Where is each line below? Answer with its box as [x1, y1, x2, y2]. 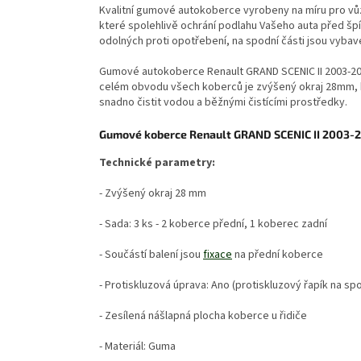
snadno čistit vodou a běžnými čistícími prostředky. [99, 94, 347, 111]
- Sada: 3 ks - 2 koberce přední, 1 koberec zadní [99, 216, 327, 233]
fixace [203, 247, 232, 263]
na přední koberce [232, 247, 323, 263]
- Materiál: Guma [99, 338, 176, 355]
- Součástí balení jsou [99, 247, 203, 263]
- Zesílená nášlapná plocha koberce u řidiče [99, 308, 307, 325]
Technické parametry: [99, 155, 215, 172]
